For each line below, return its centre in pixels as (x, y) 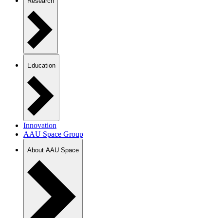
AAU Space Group (53, 134)
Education (41, 66)
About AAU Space (53, 150)
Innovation (40, 125)
